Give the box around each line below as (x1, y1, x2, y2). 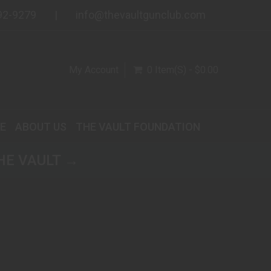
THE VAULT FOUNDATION (75, 120, 200, 133)
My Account (68, 64, 119, 76)
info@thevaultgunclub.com (76, 8, 206, 21)
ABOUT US (15, 120, 67, 133)
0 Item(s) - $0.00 (146, 64, 218, 76)
